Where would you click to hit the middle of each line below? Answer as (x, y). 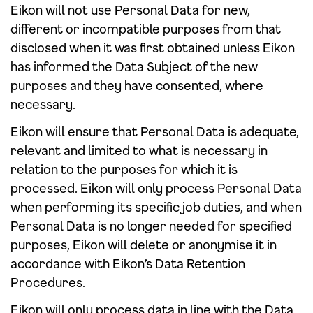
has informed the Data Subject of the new (134, 66)
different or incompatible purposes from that (146, 29)
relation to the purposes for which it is (124, 169)
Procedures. (48, 282)
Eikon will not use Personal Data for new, (130, 10)
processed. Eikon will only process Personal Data (156, 188)
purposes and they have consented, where (137, 85)
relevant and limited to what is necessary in (139, 150)
